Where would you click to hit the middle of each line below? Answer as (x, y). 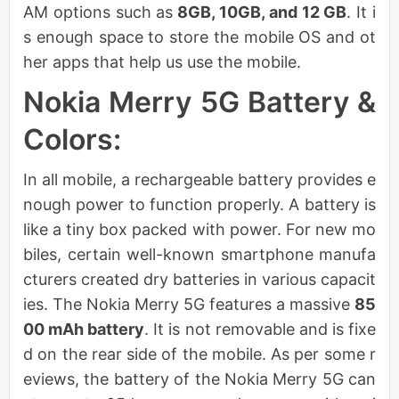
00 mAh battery (84, 329)
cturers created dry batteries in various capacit (199, 279)
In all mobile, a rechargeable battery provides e (199, 179)
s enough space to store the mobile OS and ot (199, 37)
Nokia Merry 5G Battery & (199, 102)
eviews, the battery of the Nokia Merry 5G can (199, 379)
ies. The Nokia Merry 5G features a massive (189, 304)
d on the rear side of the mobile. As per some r (199, 354)
